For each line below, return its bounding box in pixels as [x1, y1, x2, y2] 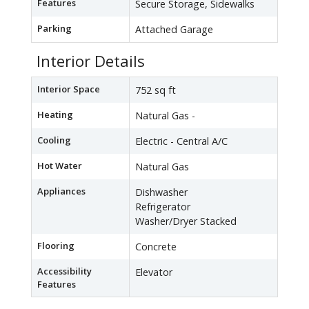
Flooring [37, 239, 74, 252]
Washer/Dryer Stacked [135, 215, 237, 228]
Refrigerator [135, 200, 190, 214]
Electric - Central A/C [135, 134, 228, 148]
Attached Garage [135, 23, 213, 37]
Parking [37, 22, 72, 35]
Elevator [135, 266, 172, 279]
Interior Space [37, 83, 100, 96]
